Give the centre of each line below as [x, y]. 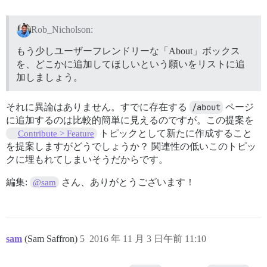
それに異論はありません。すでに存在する [98, 107]
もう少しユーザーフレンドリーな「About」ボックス [128, 51]
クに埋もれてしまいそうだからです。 [87, 159]
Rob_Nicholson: [62, 29]
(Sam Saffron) [52, 238]
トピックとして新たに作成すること [174, 133]
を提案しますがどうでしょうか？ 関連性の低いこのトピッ [131, 146]
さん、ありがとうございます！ [127, 182]
